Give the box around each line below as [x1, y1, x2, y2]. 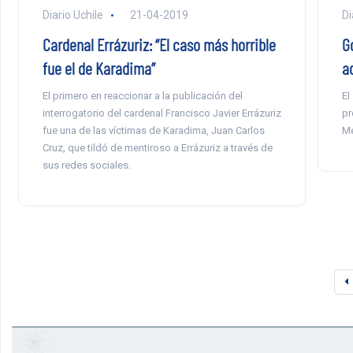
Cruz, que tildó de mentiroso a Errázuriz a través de [42, 142, 273, 154]
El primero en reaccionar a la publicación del [42, 90, 243, 102]
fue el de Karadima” [42, 58, 155, 79]
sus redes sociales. [42, 159, 131, 172]
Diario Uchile [42, 9, 103, 22]
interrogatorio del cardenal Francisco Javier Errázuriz [42, 107, 281, 120]
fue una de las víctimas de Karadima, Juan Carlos [42, 124, 265, 137]
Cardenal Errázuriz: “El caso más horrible [42, 34, 276, 55]
